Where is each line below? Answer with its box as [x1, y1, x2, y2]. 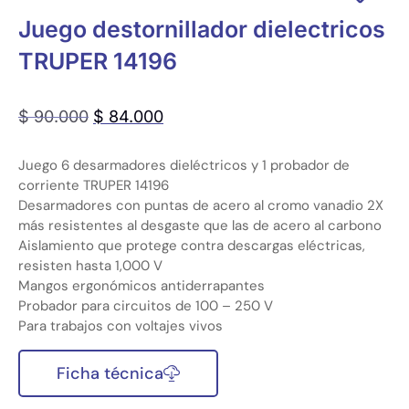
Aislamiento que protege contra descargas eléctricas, [18, 236, 365, 256]
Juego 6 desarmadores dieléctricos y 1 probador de [18, 156, 350, 175]
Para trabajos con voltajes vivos [18, 317, 223, 336]
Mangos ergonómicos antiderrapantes [18, 277, 265, 296]
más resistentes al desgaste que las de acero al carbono [18, 216, 382, 236]
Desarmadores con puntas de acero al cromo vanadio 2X [18, 196, 383, 215]
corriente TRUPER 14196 [18, 176, 169, 195]
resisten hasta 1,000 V [18, 257, 163, 276]
